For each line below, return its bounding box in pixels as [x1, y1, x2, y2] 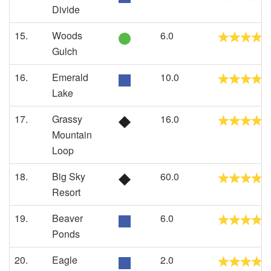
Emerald [52, 70, 88, 84]
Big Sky [52, 169, 85, 183]
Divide [52, 2, 80, 16]
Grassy [52, 112, 82, 126]
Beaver [52, 211, 83, 225]
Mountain [52, 128, 92, 142]
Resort [52, 185, 80, 199]
